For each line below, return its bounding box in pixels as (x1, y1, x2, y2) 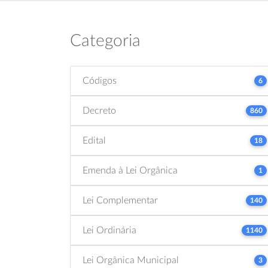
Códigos (83, 76, 117, 86)
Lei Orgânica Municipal (83, 255, 179, 265)
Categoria (70, 32, 141, 49)
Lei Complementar (83, 196, 158, 205)
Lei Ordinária (83, 226, 136, 235)
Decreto (83, 106, 116, 115)
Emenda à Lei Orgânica (83, 166, 178, 175)
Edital (83, 136, 106, 145)
